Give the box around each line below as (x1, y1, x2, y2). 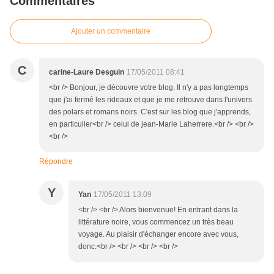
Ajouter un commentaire (71, 27, 150, 36)
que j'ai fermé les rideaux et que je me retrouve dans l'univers (49, 95, 252, 105)
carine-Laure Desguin (49, 68, 124, 77)
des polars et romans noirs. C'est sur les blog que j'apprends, (49, 108, 251, 117)
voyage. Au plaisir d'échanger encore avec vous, (78, 230, 239, 239)
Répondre (39, 157, 73, 166)
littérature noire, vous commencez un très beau (78, 218, 234, 227)
